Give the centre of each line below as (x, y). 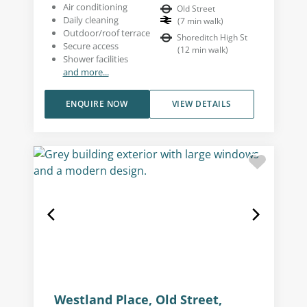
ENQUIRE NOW (97, 103)
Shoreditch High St (212, 37)
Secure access (90, 46)
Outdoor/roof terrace (106, 33)
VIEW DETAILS (201, 103)
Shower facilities (95, 59)
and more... (86, 72)
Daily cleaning (90, 20)
